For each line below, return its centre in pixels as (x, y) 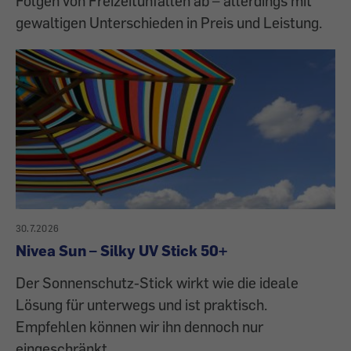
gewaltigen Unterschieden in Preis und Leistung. (169, 23)
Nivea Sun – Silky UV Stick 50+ (121, 251)
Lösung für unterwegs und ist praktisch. (141, 305)
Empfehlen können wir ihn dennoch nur (139, 327)
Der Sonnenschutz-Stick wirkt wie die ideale (157, 283)
